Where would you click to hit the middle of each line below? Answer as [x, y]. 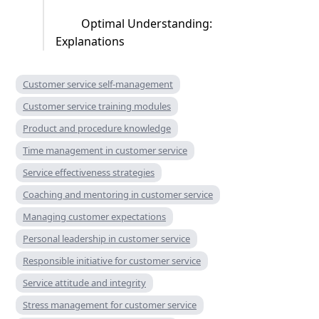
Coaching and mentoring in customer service [118, 195]
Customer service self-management [98, 84]
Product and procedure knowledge [97, 129]
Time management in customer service [105, 151]
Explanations [91, 42]
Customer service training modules [97, 106]
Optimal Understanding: [147, 24]
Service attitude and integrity [84, 283]
